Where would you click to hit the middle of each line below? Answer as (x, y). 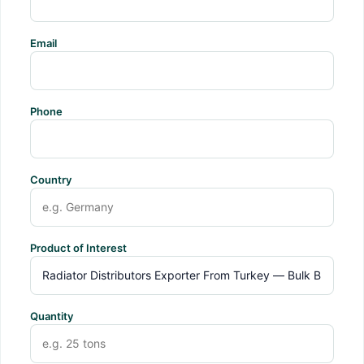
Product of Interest (78, 247)
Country (51, 179)
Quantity (52, 316)
